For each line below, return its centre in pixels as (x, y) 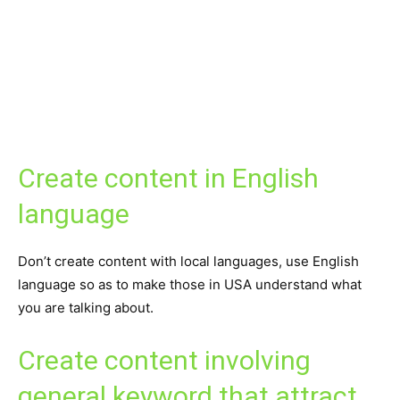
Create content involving (164, 361)
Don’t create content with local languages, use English (188, 262)
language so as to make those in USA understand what (190, 285)
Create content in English (168, 179)
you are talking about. (86, 308)
